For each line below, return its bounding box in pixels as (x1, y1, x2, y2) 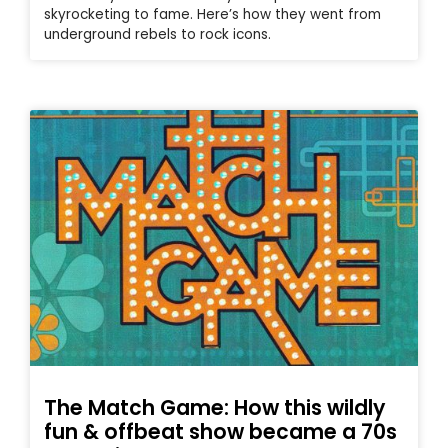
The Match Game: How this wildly (44, 393, 385, 423)
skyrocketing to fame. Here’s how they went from (44, 4, 381, 24)
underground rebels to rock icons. (44, 24, 271, 44)
